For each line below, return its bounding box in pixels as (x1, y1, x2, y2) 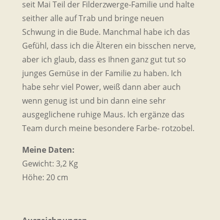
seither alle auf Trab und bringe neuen (22, 12, 164, 24)
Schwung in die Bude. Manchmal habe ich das (22, 26, 190, 37)
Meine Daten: (22, 144, 75, 155)
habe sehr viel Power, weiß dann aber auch (22, 81, 181, 92)
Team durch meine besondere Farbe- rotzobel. (22, 122, 194, 134)
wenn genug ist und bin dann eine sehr (22, 95, 166, 106)
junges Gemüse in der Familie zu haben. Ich (22, 67, 182, 79)
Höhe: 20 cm (22, 171, 68, 183)
